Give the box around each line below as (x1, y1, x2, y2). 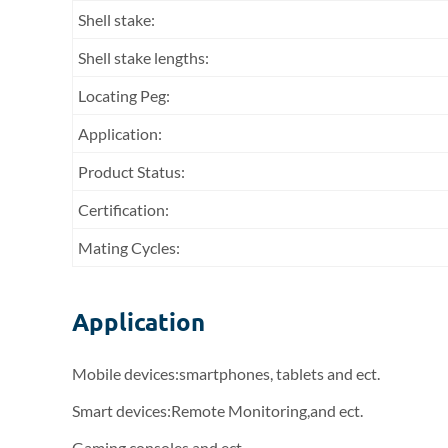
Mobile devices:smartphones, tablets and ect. (72, 364, 380, 383)
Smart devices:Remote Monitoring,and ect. (72, 401, 363, 420)
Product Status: (78, 162, 185, 181)
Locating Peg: (78, 86, 170, 105)
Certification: (78, 200, 169, 219)
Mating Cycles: (78, 238, 180, 257)
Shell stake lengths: (78, 48, 209, 67)
